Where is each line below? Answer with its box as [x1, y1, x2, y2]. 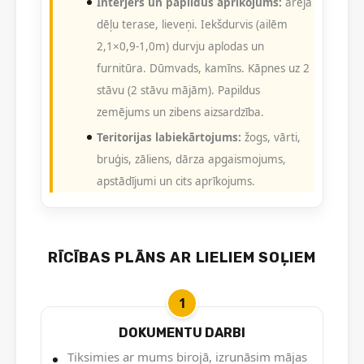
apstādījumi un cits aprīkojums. [97, 174, 255, 189]
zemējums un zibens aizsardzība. [97, 105, 264, 120]
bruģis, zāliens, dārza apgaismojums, [97, 152, 286, 167]
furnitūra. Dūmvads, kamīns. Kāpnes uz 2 [97, 61, 310, 76]
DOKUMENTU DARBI [119, 325, 245, 341]
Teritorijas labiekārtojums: [97, 130, 241, 145]
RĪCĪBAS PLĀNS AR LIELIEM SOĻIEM [48, 249, 316, 267]
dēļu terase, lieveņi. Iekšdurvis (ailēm [97, 17, 288, 32]
